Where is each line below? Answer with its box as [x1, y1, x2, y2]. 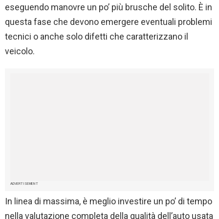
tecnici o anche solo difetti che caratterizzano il [5, 31, 188, 42]
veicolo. [5, 45, 35, 56]
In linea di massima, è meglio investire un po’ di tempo [5, 196, 212, 206]
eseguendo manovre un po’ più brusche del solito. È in [5, 1, 212, 12]
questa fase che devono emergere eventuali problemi [5, 16, 212, 27]
